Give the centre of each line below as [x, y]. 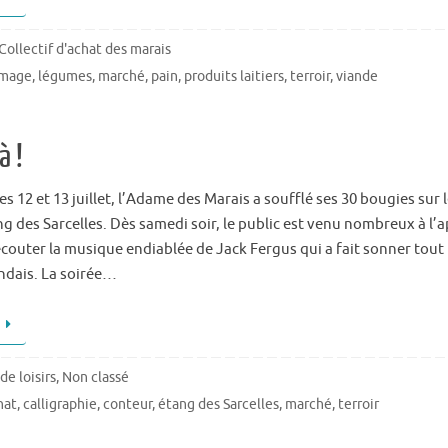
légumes [65, 76]
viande [357, 76]
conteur [128, 404]
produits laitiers [234, 76]
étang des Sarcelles [219, 404]
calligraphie [60, 404]
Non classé [96, 377]
